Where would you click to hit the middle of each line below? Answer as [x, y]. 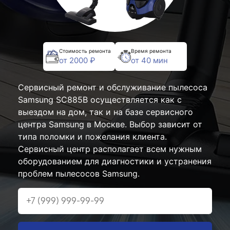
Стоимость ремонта [85, 51]
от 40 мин [149, 60]
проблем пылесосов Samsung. [79, 174]
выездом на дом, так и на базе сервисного [106, 112]
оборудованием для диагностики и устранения [115, 161]
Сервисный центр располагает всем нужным [110, 149]
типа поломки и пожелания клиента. [92, 137]
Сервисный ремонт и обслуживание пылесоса [113, 87]
